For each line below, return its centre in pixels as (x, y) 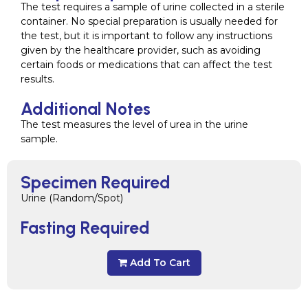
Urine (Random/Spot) (72, 198)
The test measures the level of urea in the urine (134, 124)
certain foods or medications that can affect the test (146, 65)
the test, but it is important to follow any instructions (146, 36)
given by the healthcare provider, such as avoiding (141, 50)
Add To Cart (160, 263)
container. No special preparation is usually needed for (149, 21)
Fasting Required (85, 228)
